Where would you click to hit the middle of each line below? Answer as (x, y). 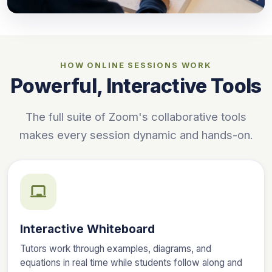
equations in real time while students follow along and (131, 262)
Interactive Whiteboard (87, 229)
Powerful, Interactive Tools (136, 86)
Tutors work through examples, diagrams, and (116, 248)
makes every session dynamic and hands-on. (136, 134)
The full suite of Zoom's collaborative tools (136, 116)
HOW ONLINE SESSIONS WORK (136, 65)
